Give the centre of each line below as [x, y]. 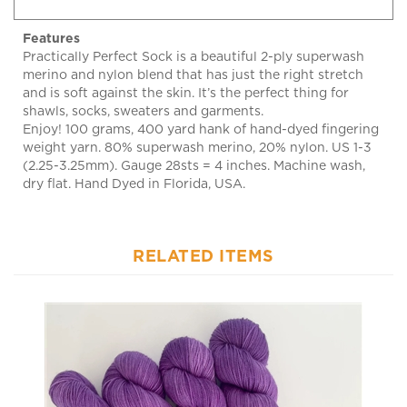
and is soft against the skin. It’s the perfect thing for [186, 76]
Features [51, 21]
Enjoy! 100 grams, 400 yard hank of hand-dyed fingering [201, 112]
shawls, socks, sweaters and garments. [143, 94]
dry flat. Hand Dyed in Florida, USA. [134, 167]
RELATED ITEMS [203, 239]
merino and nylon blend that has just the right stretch [193, 58]
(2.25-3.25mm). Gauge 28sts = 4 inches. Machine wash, [194, 149]
